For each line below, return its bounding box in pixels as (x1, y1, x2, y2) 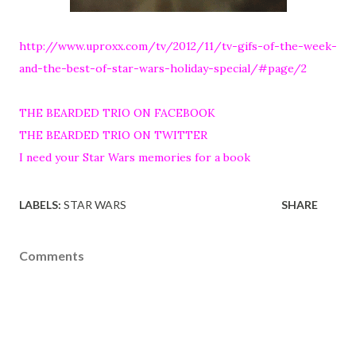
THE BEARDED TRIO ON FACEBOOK (19, 106, 215, 120)
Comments (19, 248, 84, 263)
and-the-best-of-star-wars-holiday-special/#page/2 (19, 61, 307, 75)
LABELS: (19, 198, 61, 211)
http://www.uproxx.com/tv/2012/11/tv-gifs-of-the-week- (19, 39, 337, 53)
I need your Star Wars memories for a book (19, 150, 250, 164)
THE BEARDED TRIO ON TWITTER (19, 128, 207, 142)
